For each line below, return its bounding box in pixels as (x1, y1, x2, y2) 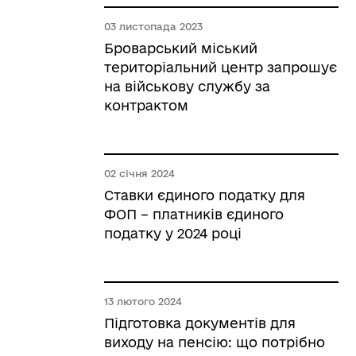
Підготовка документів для (104, 315, 296, 331)
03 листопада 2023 (104, 21, 203, 32)
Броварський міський (104, 41, 257, 56)
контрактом (104, 98, 188, 113)
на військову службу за (104, 79, 270, 94)
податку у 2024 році (104, 226, 242, 241)
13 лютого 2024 (104, 296, 182, 307)
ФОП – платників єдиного (104, 207, 284, 222)
